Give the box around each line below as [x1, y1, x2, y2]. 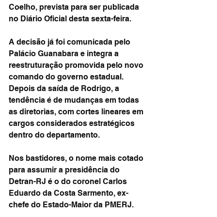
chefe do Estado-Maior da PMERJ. [9, 200, 134, 209]
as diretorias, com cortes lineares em [9, 107, 145, 116]
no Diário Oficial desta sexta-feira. [9, 14, 131, 23]
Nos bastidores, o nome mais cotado [9, 154, 145, 163]
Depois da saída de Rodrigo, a [9, 84, 121, 93]
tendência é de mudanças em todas [9, 95, 141, 105]
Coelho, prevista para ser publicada [9, 2, 141, 12]
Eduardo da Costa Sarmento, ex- [9, 188, 128, 198]
